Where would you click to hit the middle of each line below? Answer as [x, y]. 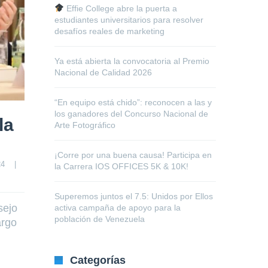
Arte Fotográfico [85, 125]
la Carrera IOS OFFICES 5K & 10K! [121, 166]
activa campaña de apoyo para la [118, 208]
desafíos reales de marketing [109, 31]
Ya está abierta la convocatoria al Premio [132, 61]
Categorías [98, 260]
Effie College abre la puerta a [120, 8]
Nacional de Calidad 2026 [103, 72]
